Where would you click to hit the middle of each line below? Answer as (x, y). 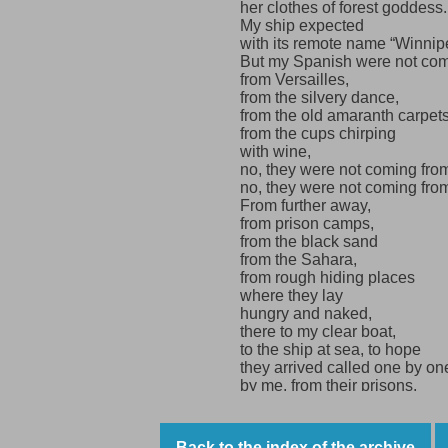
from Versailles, (294, 80)
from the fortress (296, 404)
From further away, (305, 206)
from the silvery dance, (319, 98)
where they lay (291, 296)
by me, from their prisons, (328, 386)
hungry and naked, (306, 314)
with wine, (275, 152)
